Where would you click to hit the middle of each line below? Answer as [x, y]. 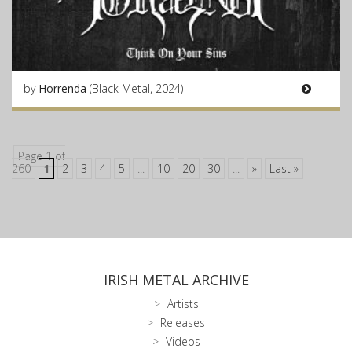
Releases [183, 323]
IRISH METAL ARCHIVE [176, 280]
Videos [183, 341]
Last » [284, 169]
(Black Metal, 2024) [136, 88]
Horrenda [64, 88]
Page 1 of [42, 156]
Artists [183, 304]
